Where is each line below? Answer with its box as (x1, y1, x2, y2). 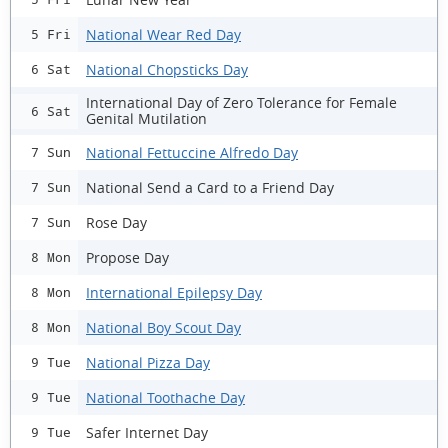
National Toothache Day (86, 387, 245, 407)
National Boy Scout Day (86, 317, 241, 337)
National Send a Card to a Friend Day (86, 177, 334, 197)
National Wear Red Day (86, 24, 241, 44)
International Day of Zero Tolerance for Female (86, 93, 397, 112)
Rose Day (86, 212, 147, 232)
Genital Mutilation (86, 109, 207, 128)
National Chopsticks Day (86, 59, 248, 79)
